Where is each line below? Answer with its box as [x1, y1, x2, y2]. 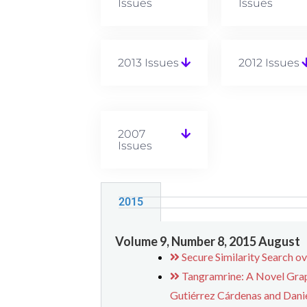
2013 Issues [118, 56, 180, 70]
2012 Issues [238, 56, 299, 70]
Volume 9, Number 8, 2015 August [115, 234, 301, 249]
